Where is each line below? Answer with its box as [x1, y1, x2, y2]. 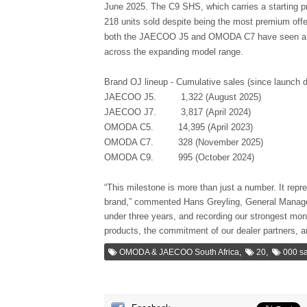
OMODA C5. [104, 122, 178, 132]
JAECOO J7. [104, 107, 181, 117]
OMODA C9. [104, 152, 178, 162]
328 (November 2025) [178, 137, 263, 147]
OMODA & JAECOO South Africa [119, 247, 239, 257]
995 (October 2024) [178, 152, 254, 162]
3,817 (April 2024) [181, 107, 251, 117]
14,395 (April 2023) [178, 122, 253, 132]
